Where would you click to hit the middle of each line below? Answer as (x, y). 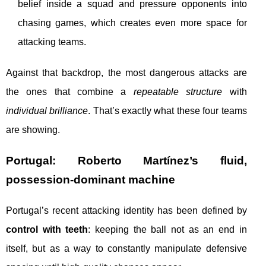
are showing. (33, 130)
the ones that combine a (70, 92)
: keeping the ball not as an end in (167, 230)
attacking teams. (52, 42)
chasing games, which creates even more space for (132, 23)
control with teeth (47, 230)
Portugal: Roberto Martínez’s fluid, (126, 161)
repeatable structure (178, 92)
